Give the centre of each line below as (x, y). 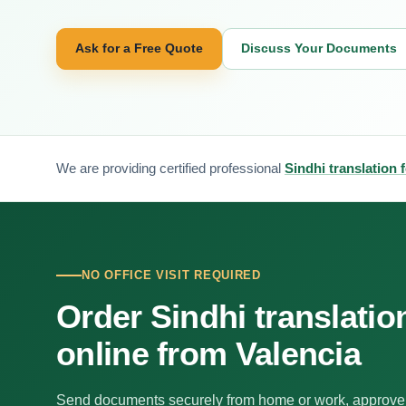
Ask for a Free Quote (139, 48)
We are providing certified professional (170, 168)
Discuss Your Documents (319, 48)
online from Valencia (208, 354)
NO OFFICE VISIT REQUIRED (171, 275)
